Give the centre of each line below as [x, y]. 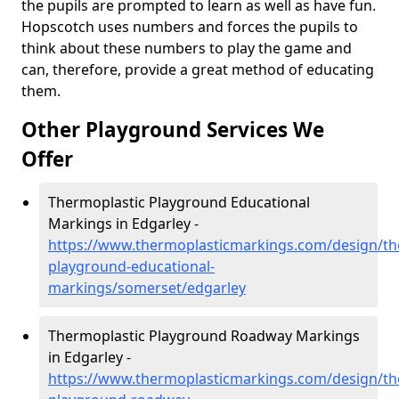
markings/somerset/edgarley [147, 288]
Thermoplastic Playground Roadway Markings [204, 336]
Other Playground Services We [173, 130]
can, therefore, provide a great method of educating [198, 69]
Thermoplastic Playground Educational [179, 202]
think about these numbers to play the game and [187, 48]
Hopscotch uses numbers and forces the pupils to [190, 27]
